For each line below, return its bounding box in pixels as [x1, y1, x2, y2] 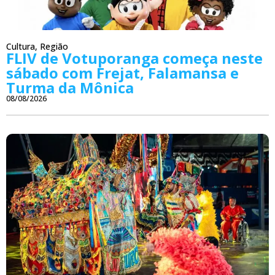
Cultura [6, 40, 35, 52]
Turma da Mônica [6, 77, 134, 98]
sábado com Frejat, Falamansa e [6, 62, 239, 83]
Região [40, 40, 68, 52]
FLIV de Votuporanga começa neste [6, 47, 263, 68]
